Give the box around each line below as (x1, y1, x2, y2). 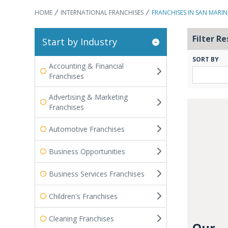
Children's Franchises (49, 191, 118, 201)
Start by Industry (42, 36, 117, 48)
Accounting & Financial (49, 61, 124, 71)
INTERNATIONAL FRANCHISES (61, 8, 144, 17)
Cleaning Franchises (49, 213, 114, 223)
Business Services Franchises (49, 168, 145, 179)
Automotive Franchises (49, 124, 125, 134)
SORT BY (192, 55, 219, 64)
